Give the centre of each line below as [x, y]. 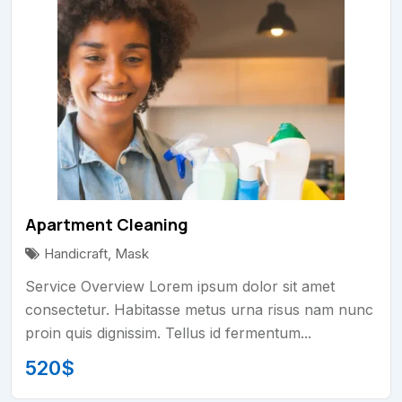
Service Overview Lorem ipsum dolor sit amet [180, 287]
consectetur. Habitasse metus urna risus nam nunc [199, 310]
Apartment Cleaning [107, 225]
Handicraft [76, 254]
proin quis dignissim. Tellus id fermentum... [168, 333]
